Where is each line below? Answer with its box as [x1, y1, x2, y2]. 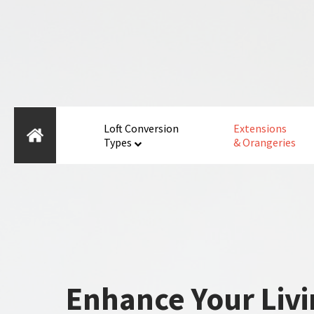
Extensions [233, 121, 287, 136]
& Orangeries [233, 135, 296, 150]
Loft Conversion [104, 121, 179, 136]
